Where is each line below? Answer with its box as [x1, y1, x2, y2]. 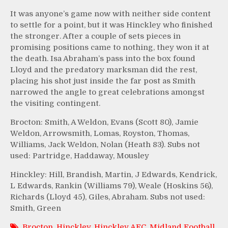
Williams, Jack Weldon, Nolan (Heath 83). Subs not [10, 140, 200, 150]
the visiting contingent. [10, 99, 100, 108]
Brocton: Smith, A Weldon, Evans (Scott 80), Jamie [10, 118, 198, 127]
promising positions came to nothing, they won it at [10, 43, 209, 52]
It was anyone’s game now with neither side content [10, 9, 211, 19]
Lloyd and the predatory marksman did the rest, [10, 65, 197, 75]
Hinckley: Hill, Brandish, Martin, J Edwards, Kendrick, [10, 170, 217, 180]
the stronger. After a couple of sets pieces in [10, 32, 181, 41]
